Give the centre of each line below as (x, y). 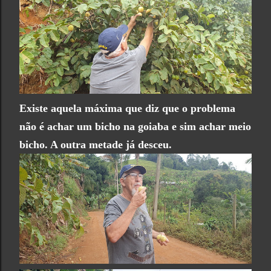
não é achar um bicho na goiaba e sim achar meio (135, 126)
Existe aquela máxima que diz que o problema (127, 108)
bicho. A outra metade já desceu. (96, 144)
